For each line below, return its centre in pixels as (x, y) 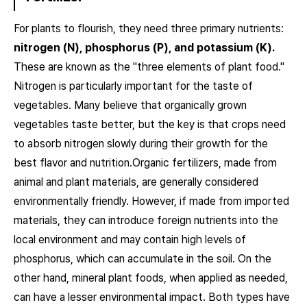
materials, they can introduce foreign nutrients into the (146, 221)
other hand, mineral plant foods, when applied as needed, (151, 278)
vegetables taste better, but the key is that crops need (150, 125)
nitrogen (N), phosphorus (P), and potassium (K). (144, 48)
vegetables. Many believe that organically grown (130, 106)
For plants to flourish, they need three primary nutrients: (149, 29)
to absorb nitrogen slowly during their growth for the (141, 144)
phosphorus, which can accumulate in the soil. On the (143, 259)
